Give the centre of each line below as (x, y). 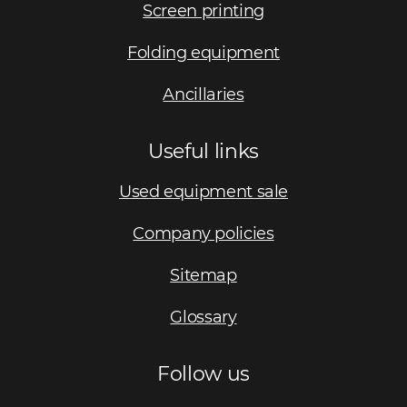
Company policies (203, 234)
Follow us (203, 374)
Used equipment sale (203, 192)
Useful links (203, 151)
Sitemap (203, 276)
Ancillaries (203, 95)
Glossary (203, 318)
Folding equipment (203, 53)
